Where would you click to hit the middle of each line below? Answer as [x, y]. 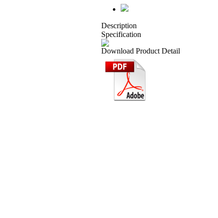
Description [119, 26]
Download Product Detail [141, 51]
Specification [121, 34]
